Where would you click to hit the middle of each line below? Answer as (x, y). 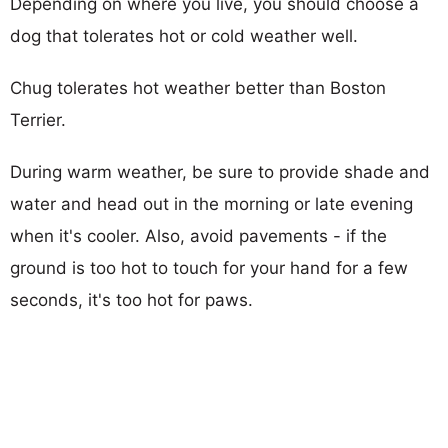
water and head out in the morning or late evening (211, 203)
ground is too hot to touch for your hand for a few (209, 267)
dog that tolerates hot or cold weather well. (184, 35)
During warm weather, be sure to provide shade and (220, 171)
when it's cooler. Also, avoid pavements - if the (198, 235)
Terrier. (38, 119)
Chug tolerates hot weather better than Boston (198, 87)
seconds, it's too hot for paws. (131, 299)
